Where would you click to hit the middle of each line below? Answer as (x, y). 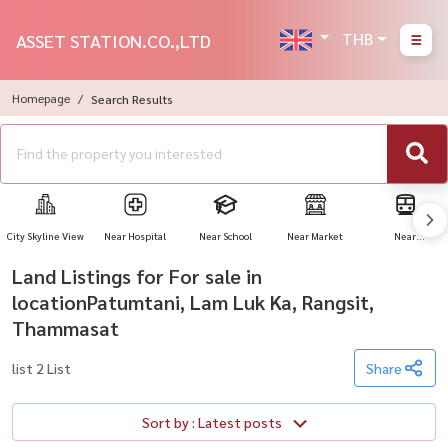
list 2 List (41, 368)
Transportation (405, 265)
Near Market (315, 235)
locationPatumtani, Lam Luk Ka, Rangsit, (193, 302)
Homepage (41, 98)
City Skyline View (45, 235)
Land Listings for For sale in (137, 276)
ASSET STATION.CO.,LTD (113, 40)
